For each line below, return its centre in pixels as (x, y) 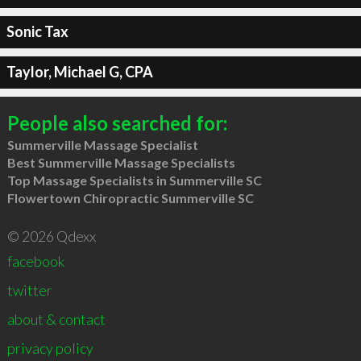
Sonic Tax (37, 31)
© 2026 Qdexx (51, 236)
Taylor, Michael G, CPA (79, 72)
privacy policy (50, 348)
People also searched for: (117, 122)
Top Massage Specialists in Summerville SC (134, 180)
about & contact (56, 319)
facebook (35, 261)
